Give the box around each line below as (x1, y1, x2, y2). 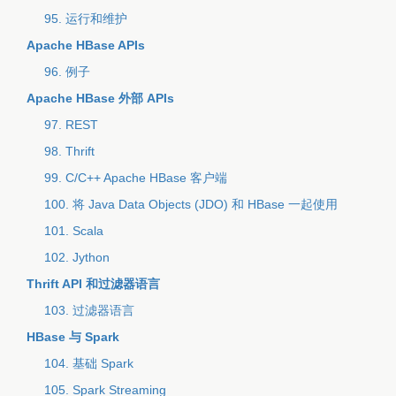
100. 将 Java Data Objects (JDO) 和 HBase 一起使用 (44, 197, 338, 211)
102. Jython (44, 250, 110, 264)
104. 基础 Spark (44, 356, 133, 370)
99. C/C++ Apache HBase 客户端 (44, 171, 227, 185)
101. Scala (44, 224, 103, 238)
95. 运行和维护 (44, 11, 127, 26)
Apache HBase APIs (27, 38, 145, 52)
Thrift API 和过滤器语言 (27, 277, 160, 291)
